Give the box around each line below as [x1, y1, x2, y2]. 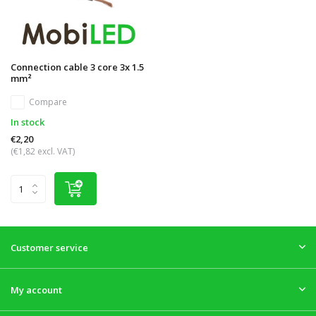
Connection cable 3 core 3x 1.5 [11, 61, 144, 74]
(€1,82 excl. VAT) [11, 145, 75, 158]
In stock [11, 116, 44, 129]
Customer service [11, 241, 88, 255]
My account [11, 284, 62, 297]
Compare [29, 96, 67, 109]
